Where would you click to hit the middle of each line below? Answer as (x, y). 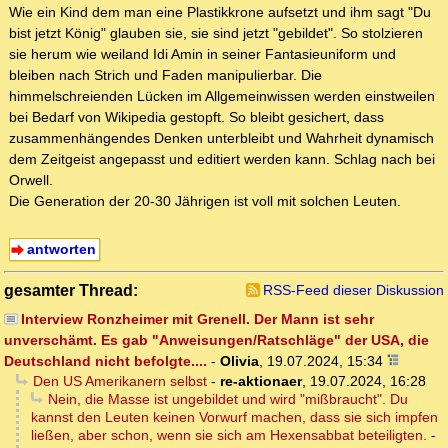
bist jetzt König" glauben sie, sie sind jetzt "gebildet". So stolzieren (216, 33)
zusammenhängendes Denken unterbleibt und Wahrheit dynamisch (221, 138)
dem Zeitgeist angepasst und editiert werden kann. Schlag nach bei (222, 159)
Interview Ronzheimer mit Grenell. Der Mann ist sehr (197, 319)
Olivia (239, 361)
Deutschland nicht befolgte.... (105, 361)
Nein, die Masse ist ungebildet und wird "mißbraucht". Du (227, 399)
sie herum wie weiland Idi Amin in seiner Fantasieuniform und (202, 54)
